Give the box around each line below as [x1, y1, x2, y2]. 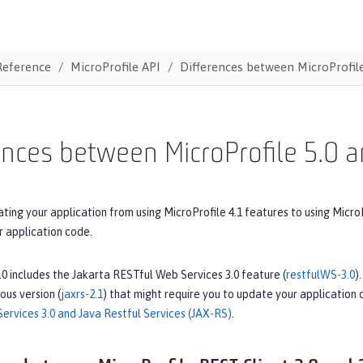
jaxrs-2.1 [61, 287, 103, 301]
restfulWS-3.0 [286, 267, 355, 281]
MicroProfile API [70, 59, 160, 74]
